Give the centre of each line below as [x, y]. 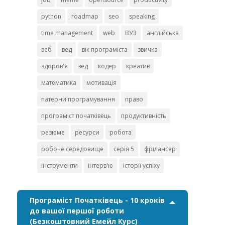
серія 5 [124, 149]
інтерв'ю [100, 166]
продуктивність [144, 116]
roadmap [85, 17]
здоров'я [54, 66]
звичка [148, 50]
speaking [142, 17]
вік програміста [105, 50]
